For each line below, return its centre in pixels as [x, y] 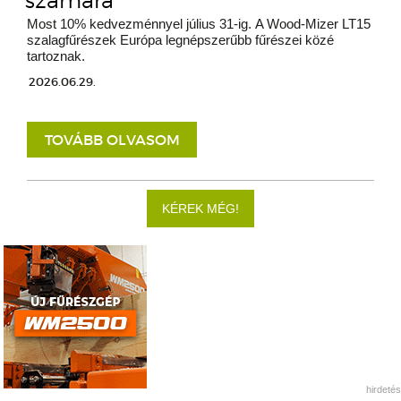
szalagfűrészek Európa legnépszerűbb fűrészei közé [180, 40]
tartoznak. [56, 56]
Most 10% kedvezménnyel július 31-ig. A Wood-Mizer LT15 [199, 24]
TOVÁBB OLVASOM [112, 140]
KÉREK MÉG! [200, 209]
